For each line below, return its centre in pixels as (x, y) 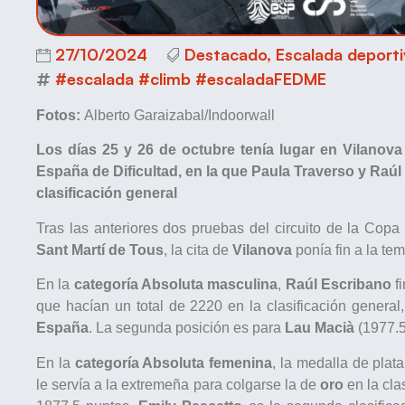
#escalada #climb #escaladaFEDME (191, 79)
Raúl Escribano (338, 285)
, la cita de (198, 250)
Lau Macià (320, 328)
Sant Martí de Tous (100, 250)
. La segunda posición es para (187, 328)
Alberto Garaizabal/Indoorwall (179, 115)
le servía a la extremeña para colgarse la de (179, 384)
